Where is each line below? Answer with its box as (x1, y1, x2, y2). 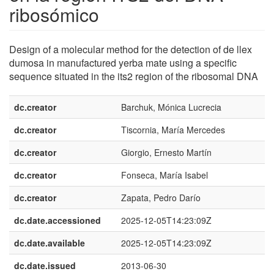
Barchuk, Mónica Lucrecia (121, 101, 221, 113)
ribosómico (9, 1, 99, 28)
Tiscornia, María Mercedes (121, 124, 225, 136)
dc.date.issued (14, 259, 76, 272)
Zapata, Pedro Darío (121, 191, 201, 204)
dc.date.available (14, 237, 85, 249)
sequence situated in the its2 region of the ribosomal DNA (9, 69, 258, 83)
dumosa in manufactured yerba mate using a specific (9, 56, 237, 70)
